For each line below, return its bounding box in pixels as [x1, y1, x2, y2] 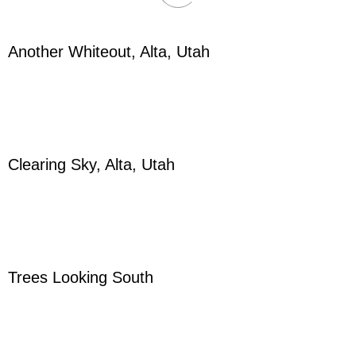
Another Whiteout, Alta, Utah [8, 43, 210, 60]
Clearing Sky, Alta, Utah [8, 156, 175, 173]
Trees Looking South [8, 269, 153, 286]
